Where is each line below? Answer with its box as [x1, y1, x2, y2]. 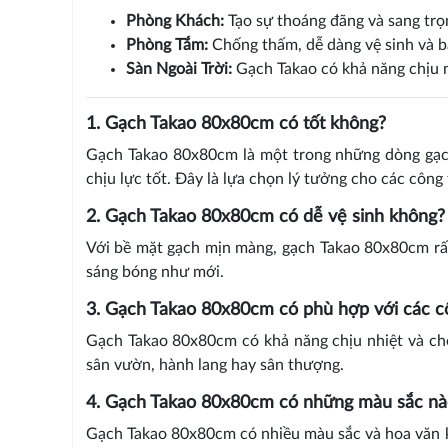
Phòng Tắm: [125, 37, 208, 54]
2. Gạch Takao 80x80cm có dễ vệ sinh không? [85, 208, 445, 227]
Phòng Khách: [125, 13, 224, 30]
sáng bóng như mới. [85, 264, 224, 281]
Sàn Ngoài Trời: [125, 61, 232, 78]
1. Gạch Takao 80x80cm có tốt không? [85, 115, 386, 134]
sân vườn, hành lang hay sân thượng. [85, 357, 344, 374]
